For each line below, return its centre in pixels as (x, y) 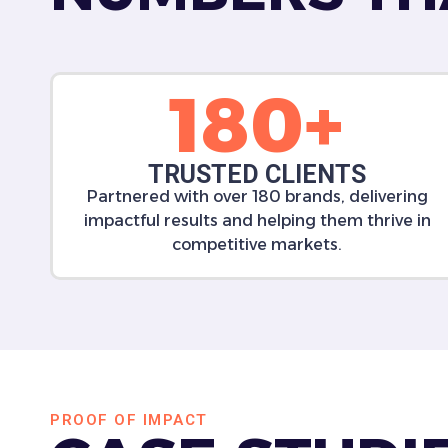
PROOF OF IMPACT (129, 420)
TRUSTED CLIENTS (257, 174)
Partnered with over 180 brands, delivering (257, 196)
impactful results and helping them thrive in (257, 220)
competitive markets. (257, 244)
